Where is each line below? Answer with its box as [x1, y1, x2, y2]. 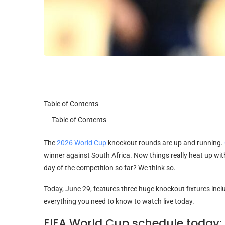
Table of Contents [44, 99, 98, 108]
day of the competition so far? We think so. [44, 163, 176, 172]
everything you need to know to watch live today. [44, 197, 194, 205]
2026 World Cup [57, 138, 106, 147]
